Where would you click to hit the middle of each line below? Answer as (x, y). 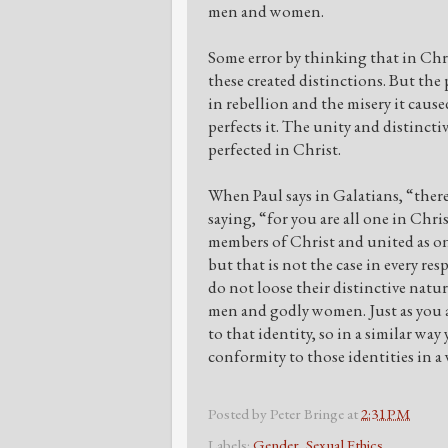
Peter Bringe (307, 413)
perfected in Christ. (276, 148)
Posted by (239, 413)
